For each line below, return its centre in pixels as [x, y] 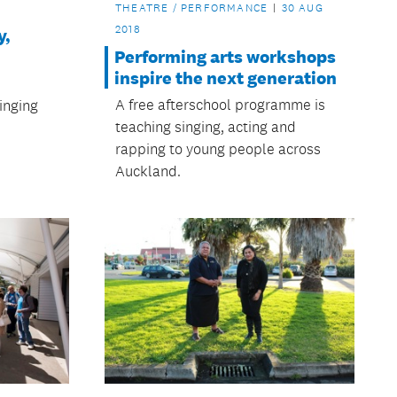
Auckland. [148, 171]
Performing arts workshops [225, 56]
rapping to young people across [218, 148]
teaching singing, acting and [205, 126]
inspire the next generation [225, 78]
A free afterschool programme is [220, 104]
